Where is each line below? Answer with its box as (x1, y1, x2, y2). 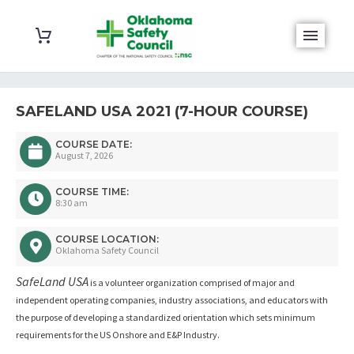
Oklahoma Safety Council (55, 243, 159, 256)
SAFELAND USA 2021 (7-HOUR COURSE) (16, 103, 308, 120)
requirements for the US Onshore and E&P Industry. (16, 329, 220, 341)
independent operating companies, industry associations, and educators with (16, 294, 328, 306)
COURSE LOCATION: (55, 232, 159, 245)
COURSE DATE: (55, 137, 132, 150)
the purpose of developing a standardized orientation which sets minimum (16, 311, 315, 323)
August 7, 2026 (55, 149, 113, 161)
